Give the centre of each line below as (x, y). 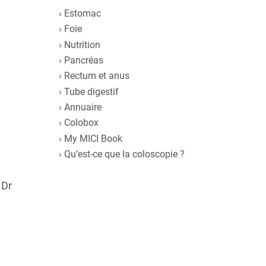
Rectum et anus (96, 76)
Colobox (81, 123)
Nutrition (82, 45)
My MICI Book (93, 138)
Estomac (82, 13)
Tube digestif (91, 91)
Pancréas (83, 60)
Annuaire (83, 107)
